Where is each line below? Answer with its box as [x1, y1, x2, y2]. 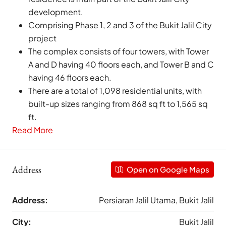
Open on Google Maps [125, 164, 209, 175]
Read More [12, 125, 53, 136]
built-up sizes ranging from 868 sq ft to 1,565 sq [28, 98, 208, 109]
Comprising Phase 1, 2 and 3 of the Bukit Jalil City [28, 20, 212, 31]
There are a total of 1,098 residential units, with [28, 85, 202, 96]
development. [28, 7, 83, 18]
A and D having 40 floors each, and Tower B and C [28, 59, 214, 70]
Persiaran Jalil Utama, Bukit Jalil [99, 195, 214, 206]
